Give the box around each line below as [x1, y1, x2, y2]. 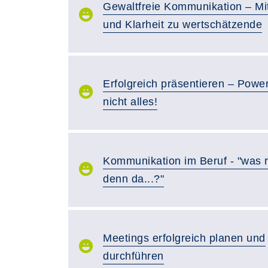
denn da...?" [103, 172, 164, 185]
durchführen [103, 249, 164, 262]
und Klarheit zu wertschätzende [103, 18, 262, 31]
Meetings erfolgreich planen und [103, 232, 266, 244]
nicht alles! [103, 95, 157, 108]
